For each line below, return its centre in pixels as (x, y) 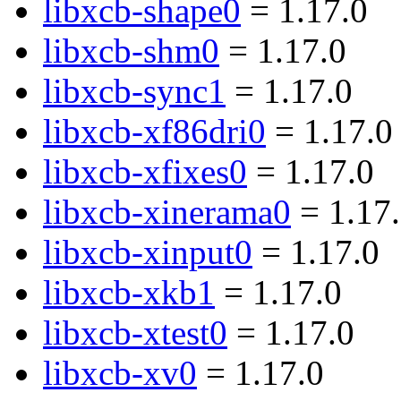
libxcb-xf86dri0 (154, 132)
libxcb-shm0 (131, 51)
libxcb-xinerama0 (167, 212)
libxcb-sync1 (134, 91)
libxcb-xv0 (120, 373)
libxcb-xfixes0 (145, 172)
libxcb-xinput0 (148, 252)
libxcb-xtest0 (135, 333)
